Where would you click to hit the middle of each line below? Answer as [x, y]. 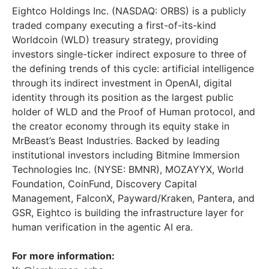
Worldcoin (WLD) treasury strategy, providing [115, 40]
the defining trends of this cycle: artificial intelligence [133, 69]
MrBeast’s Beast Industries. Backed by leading [116, 141]
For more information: [63, 256]
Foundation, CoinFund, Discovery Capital [104, 184]
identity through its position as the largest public [123, 98]
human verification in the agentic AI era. [102, 227]
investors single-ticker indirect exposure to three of [129, 54]
